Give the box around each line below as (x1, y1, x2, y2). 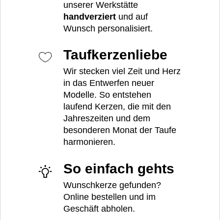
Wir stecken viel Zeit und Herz (63, 66, 181, 77)
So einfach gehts (63, 161, 174, 176)
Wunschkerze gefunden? (63, 180, 161, 190)
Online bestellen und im (63, 192, 156, 202)
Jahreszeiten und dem (63, 113, 150, 124)
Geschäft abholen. (63, 203, 135, 214)
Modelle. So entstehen (63, 90, 151, 100)
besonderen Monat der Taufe (63, 125, 176, 136)
